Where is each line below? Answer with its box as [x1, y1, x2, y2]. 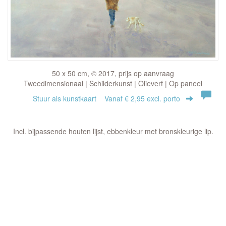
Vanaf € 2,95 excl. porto [104, 93, 180, 103]
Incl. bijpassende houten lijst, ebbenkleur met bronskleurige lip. [13, 126, 213, 136]
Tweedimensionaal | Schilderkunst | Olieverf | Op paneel [24, 78, 202, 88]
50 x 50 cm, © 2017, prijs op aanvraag [52, 68, 174, 78]
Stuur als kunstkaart [33, 93, 104, 103]
